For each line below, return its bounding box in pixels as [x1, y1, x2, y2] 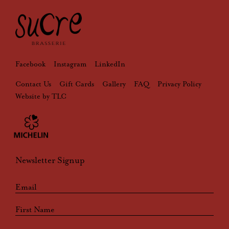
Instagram [54, 59, 86, 68]
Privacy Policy [157, 79, 201, 88]
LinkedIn [95, 59, 125, 68]
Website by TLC [15, 91, 66, 101]
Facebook [15, 59, 45, 68]
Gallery [102, 79, 126, 88]
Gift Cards [59, 79, 94, 88]
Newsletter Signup [15, 154, 85, 166]
